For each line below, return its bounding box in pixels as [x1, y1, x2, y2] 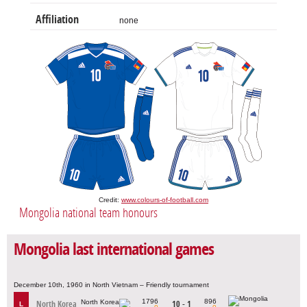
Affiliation [36, 12, 79, 26]
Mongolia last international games [14, 239, 214, 259]
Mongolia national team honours [19, 204, 158, 221]
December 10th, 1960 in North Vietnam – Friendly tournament [14, 281, 209, 289]
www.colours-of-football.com [121, 195, 208, 204]
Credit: [99, 195, 121, 204]
